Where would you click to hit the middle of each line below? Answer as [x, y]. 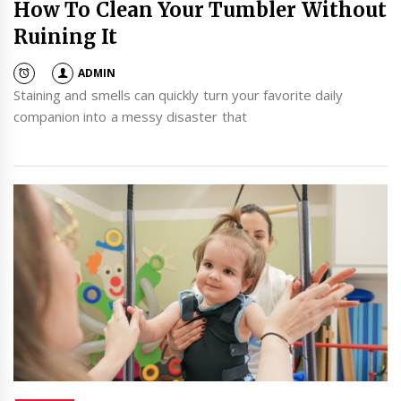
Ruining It [66, 37]
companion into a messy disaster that [130, 117]
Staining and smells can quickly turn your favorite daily [179, 95]
